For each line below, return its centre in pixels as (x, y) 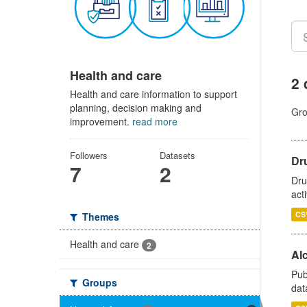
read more (155, 121)
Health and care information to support (153, 94)
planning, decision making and (136, 107)
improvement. (101, 121)
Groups (98, 282)
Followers (89, 155)
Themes (99, 216)
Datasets (177, 155)
